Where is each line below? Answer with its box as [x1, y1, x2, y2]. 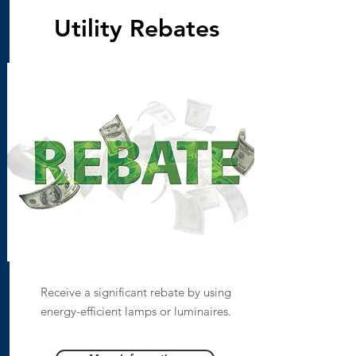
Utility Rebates [53, 14, 219, 43]
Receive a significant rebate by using [41, 284, 231, 300]
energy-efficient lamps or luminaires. [41, 304, 231, 319]
